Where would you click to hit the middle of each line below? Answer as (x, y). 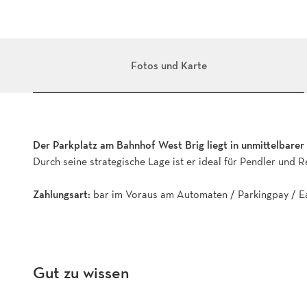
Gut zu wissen (81, 272)
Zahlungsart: (63, 194)
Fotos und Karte (169, 65)
